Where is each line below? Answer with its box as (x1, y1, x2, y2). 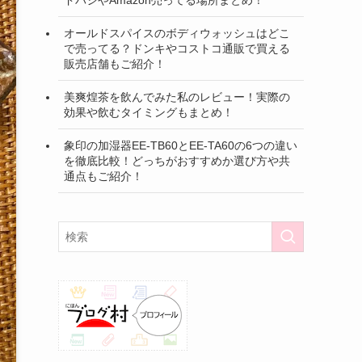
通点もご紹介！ (64, 169, 143, 183)
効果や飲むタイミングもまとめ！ (64, 105, 234, 119)
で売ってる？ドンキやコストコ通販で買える (64, 41, 290, 55)
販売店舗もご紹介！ (64, 57, 166, 70)
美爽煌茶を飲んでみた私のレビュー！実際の (64, 90, 290, 103)
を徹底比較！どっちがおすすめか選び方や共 (64, 154, 290, 167)
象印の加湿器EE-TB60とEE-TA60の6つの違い (64, 138, 297, 152)
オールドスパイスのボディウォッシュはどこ (64, 26, 290, 40)
